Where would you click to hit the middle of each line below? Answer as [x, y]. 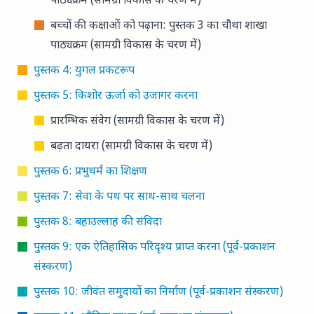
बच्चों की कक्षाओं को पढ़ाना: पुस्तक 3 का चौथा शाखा [159, 27]
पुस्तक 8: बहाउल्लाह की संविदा [98, 223]
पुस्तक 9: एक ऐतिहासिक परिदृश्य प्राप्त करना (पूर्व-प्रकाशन [155, 248]
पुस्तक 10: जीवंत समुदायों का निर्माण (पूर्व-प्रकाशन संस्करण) [158, 293]
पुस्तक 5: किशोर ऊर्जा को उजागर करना [116, 97]
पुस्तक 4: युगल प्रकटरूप [84, 71]
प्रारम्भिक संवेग [82, 122]
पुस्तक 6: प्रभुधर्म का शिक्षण [90, 172]
